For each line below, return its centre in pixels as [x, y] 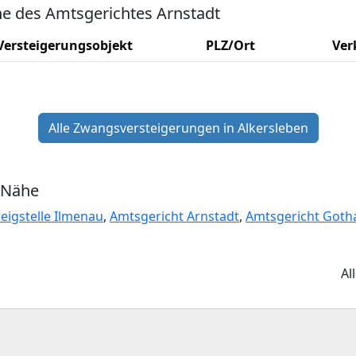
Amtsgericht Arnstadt [174, 216]
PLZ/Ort [230, 45]
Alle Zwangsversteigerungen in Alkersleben [178, 128]
